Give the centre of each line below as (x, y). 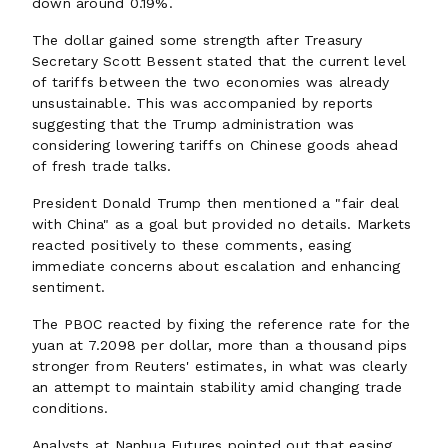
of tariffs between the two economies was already (211, 82)
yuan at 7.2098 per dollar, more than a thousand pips (219, 345)
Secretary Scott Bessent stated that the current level (219, 61)
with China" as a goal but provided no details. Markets (222, 224)
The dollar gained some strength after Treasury (197, 40)
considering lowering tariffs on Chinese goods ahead (215, 145)
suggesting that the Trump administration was (193, 124)
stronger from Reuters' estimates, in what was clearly (220, 366)
